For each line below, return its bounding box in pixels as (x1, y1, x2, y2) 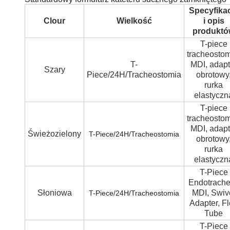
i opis (203, 16, 224, 26)
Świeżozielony (28, 129, 81, 139)
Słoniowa (37, 188, 72, 198)
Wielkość (116, 16, 152, 26)
